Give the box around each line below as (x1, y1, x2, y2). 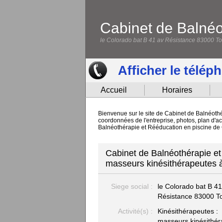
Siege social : (111, 182, 153, 190)
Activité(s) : (118, 207, 153, 215)
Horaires (162, 86, 192, 94)
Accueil (101, 86, 127, 94)
